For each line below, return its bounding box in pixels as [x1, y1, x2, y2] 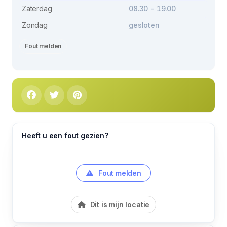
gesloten [129, 20, 160, 29]
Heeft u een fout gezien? [22, 131, 108, 140]
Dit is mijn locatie [88, 200, 150, 209]
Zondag [22, 20, 48, 29]
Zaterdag [22, 4, 52, 13]
